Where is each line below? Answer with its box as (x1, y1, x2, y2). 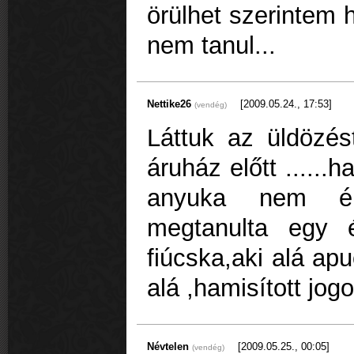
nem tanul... (147, 32, 276, 60)
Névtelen (147, 340, 192, 352)
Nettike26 (147, 97, 194, 110)
